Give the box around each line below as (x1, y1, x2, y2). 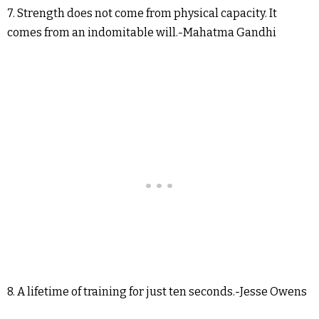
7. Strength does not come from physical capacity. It (7, 6, 277, 21)
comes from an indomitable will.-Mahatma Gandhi (7, 26, 276, 40)
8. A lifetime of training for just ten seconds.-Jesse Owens (7, 285, 307, 299)
